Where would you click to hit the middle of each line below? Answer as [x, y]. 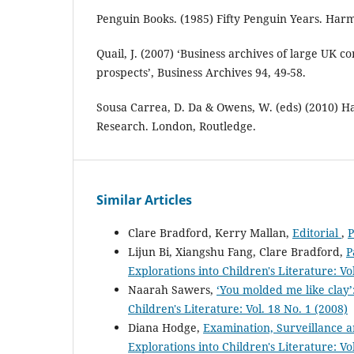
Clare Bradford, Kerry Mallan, [210, 233]
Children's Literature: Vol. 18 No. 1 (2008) [238, 309]
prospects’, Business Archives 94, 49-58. [201, 73]
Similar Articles [144, 200]
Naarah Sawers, [172, 290]
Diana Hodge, [166, 328]
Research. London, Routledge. [176, 126]
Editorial [317, 233]
